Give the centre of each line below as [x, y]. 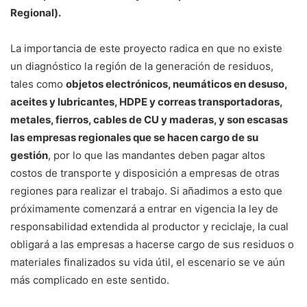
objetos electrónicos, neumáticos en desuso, [176, 84]
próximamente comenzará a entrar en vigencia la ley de [144, 209]
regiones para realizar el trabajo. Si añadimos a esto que [146, 191]
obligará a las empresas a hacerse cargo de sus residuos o [152, 245]
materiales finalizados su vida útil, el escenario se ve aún [148, 262]
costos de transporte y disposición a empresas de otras [145, 173]
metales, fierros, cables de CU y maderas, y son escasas [149, 120]
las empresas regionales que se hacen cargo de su [134, 138]
